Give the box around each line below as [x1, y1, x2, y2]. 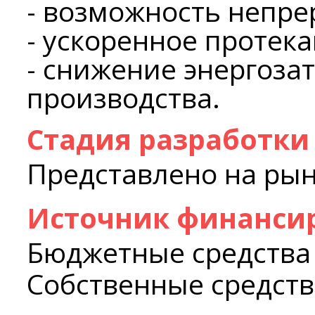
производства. [27, 79, 220, 116]
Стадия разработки [27, 120, 309, 157]
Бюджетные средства [27, 233, 311, 271]
